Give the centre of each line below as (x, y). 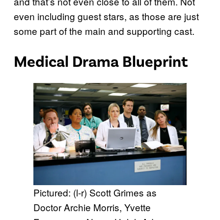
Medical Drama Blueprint (101, 60)
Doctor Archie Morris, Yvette (92, 207)
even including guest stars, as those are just (106, 16)
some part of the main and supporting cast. (104, 31)
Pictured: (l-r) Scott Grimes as (95, 192)
